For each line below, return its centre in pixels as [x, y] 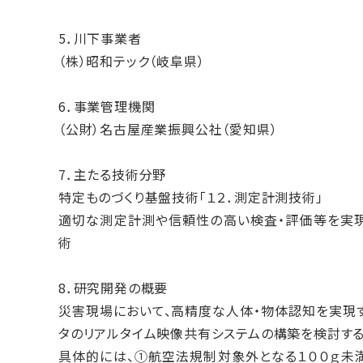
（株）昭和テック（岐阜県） [132, 60]
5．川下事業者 [100, 38]
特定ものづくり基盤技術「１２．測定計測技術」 [198, 196]
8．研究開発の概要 [113, 287]
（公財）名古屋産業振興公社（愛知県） [168, 128]
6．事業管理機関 [107, 106]
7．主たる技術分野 [113, 174]
